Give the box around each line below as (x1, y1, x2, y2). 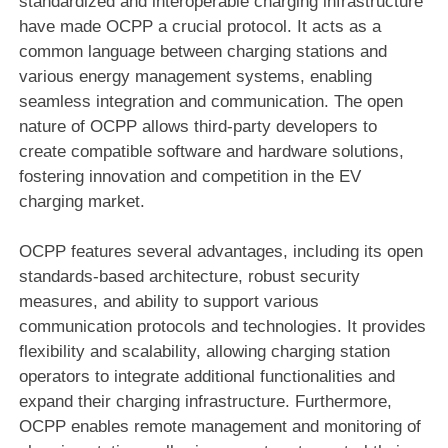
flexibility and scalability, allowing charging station (18, 341, 390, 361)
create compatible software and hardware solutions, (18, 141, 404, 161)
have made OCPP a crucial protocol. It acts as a (18, 16, 381, 36)
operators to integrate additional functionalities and (18, 366, 395, 386)
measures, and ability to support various (18, 291, 319, 311)
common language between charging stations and (18, 41, 387, 61)
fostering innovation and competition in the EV (18, 166, 361, 186)
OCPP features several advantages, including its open (18, 241, 423, 261)
